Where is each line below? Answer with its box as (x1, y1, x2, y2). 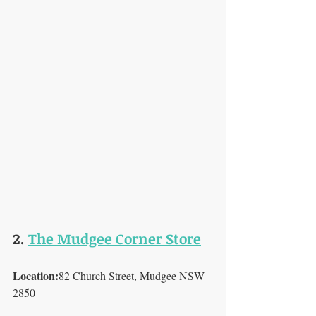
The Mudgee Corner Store (28, 229, 201, 248)
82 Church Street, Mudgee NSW (59, 268, 207, 283)
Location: (13, 267, 59, 284)
